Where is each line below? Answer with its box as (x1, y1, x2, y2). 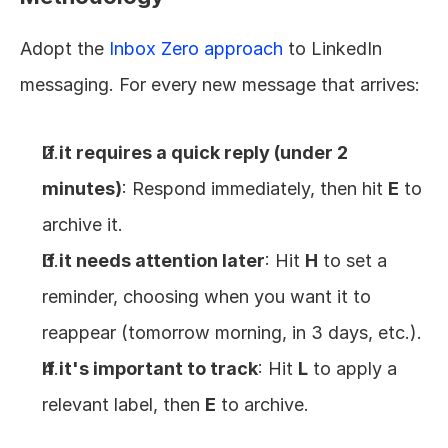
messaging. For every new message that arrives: (20, 73, 420, 95)
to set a (318, 249, 387, 271)
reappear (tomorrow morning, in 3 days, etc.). (42, 321, 422, 343)
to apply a (308, 357, 397, 379)
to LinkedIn (283, 37, 382, 59)
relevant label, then (42, 393, 205, 415)
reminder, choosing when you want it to (42, 285, 371, 307)
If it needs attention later (42, 249, 265, 271)
